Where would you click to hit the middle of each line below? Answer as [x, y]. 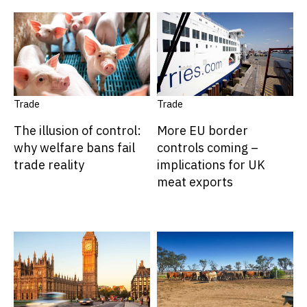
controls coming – [208, 147]
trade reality [49, 164]
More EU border [202, 130]
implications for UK [211, 164]
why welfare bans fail [74, 147]
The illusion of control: [77, 130]
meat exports [195, 182]
